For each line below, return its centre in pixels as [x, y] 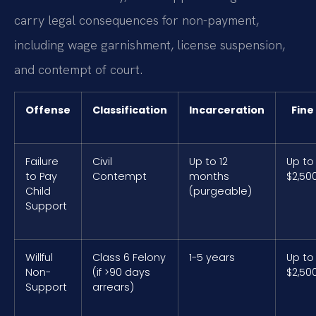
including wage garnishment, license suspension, [150, 44]
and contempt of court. [78, 69]
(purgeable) [220, 192]
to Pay [41, 177]
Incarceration [227, 110]
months [209, 177]
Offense [48, 110]
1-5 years [212, 258]
